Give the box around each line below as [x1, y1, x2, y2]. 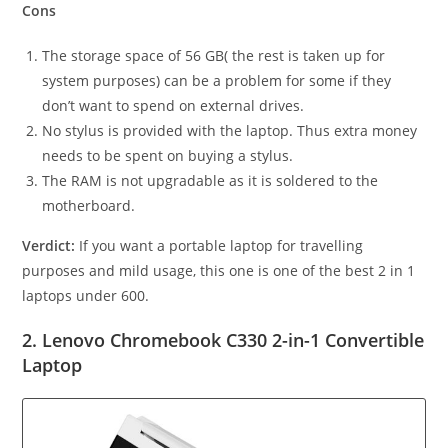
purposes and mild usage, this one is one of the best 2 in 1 [22, 261, 416, 281]
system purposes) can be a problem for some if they [42, 71, 392, 91]
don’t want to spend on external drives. [42, 96, 305, 116]
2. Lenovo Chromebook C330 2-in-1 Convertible [22, 328, 425, 353]
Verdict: [22, 236, 76, 256]
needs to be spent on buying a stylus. [42, 146, 294, 166]
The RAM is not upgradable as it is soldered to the [42, 171, 379, 191]
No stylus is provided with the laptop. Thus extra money [42, 121, 418, 141]
